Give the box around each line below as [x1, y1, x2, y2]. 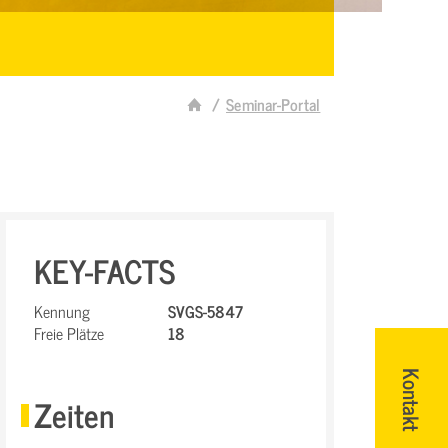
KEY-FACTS [34, 244, 175, 296]
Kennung [34, 298, 90, 324]
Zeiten [34, 388, 114, 440]
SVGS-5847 [168, 298, 243, 324]
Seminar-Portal [226, 91, 321, 117]
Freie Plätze [34, 320, 104, 346]
